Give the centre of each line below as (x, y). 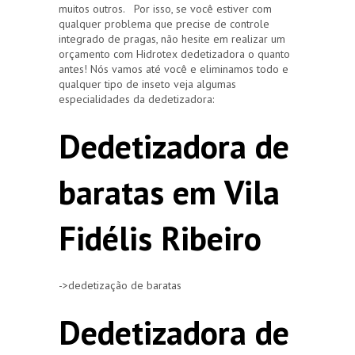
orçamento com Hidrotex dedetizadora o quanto (174, 53)
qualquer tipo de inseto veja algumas (147, 84)
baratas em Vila (169, 192)
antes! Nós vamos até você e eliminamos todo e (174, 69)
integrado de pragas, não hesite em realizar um (172, 38)
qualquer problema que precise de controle (164, 23)
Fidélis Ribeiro (160, 238)
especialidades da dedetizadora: (136, 99)
